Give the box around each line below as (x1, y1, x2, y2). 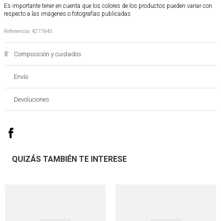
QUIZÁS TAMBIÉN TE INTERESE (12, 154, 127, 164)
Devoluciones (14, 96, 49, 103)
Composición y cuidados (14, 50, 81, 58)
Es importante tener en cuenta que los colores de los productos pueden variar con (4, 2, 212, 9)
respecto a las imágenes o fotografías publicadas (4, 10, 131, 17)
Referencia (4, 28, 29, 35)
